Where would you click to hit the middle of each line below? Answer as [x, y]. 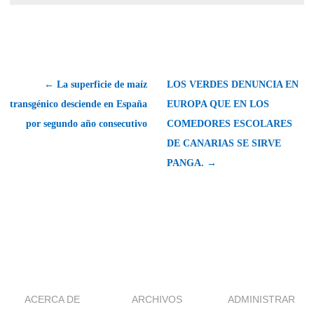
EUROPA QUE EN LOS [218, 104]
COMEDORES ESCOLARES [230, 123]
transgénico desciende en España [78, 104]
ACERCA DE [53, 299]
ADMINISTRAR [262, 299]
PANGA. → [192, 163]
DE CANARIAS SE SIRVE [224, 143]
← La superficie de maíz [96, 84]
